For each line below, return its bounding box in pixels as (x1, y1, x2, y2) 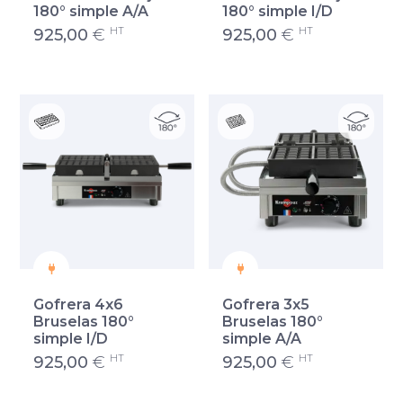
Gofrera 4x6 (33, 295, 124, 313)
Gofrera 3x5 (222, 295, 309, 313)
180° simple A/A (33, 3, 149, 21)
